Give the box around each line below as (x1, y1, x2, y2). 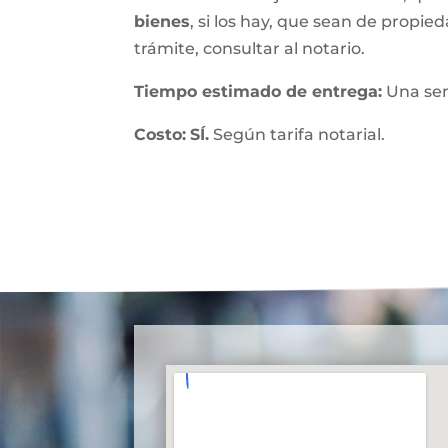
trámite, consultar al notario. (134, 39, 366, 58)
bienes (134, 12, 191, 31)
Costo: (134, 125, 187, 144)
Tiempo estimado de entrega (134, 82, 379, 101)
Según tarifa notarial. (209, 125, 386, 144)
